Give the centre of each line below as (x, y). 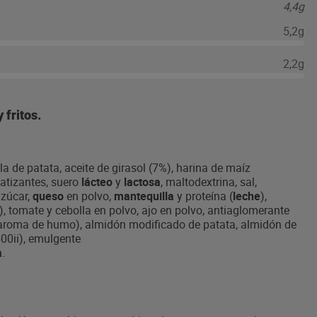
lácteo (98, 182)
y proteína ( (205, 196)
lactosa (142, 182)
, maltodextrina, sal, (209, 182)
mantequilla (145, 196)
